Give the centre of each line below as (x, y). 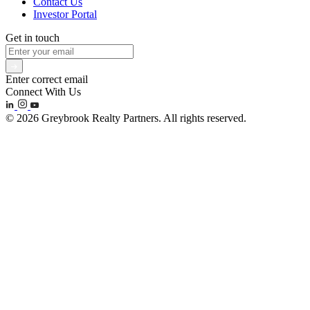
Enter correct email (47, 80)
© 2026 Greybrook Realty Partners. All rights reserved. (126, 118)
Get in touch (33, 38)
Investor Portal (65, 15)
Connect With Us (43, 92)
